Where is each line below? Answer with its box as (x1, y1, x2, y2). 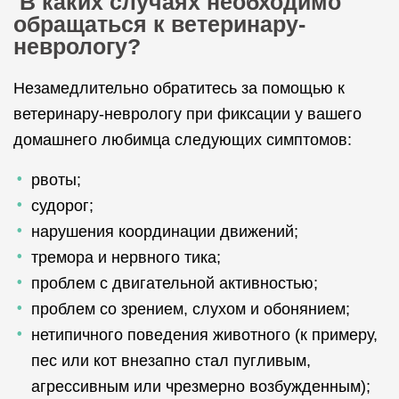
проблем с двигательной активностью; (31, 274, 318, 292)
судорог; (31, 197, 94, 215)
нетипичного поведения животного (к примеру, (31, 326, 378, 344)
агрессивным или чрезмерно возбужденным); (31, 378, 370, 395)
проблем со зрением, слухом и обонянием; (31, 300, 350, 318)
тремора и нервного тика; (31, 248, 221, 266)
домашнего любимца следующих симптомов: (13, 131, 352, 149)
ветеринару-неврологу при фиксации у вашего (13, 105, 362, 123)
